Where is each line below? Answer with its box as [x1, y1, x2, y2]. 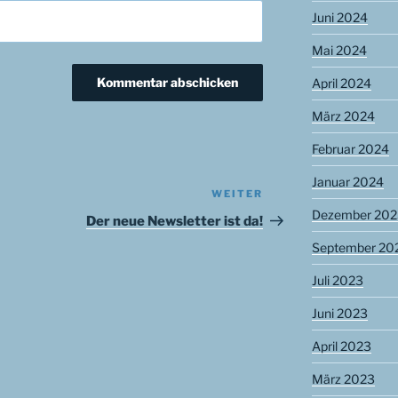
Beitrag [262, 209, 314, 227]
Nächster [262, 187, 327, 205]
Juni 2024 [311, 9, 368, 25]
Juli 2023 [311, 272, 363, 288]
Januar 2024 [311, 173, 384, 189]
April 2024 [311, 75, 371, 91]
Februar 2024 [311, 140, 389, 156]
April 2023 [311, 338, 371, 354]
